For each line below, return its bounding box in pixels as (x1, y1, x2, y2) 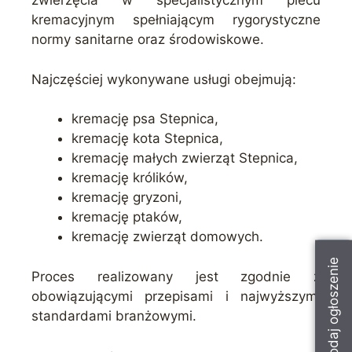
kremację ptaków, (71, 209, 182, 225)
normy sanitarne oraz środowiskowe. (31, 31, 264, 48)
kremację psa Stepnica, (71, 111, 218, 127)
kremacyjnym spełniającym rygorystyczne (31, 12, 321, 28)
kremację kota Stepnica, (71, 130, 223, 147)
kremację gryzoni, (71, 189, 182, 206)
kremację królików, (71, 170, 188, 186)
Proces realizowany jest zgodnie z (31, 268, 321, 284)
